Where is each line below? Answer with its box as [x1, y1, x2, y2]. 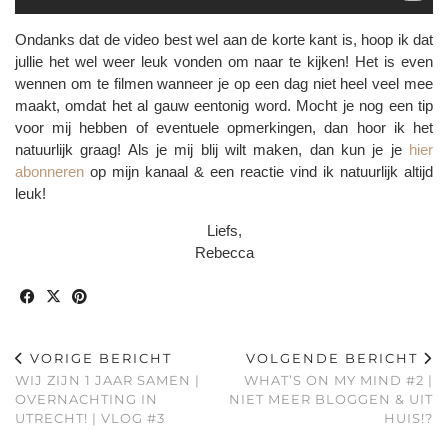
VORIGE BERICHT [25, 349, 172, 366]
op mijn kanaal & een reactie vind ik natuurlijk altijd [90, 162, 433, 180]
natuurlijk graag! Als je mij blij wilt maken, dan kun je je [15, 140, 409, 158]
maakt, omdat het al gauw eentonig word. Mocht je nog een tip [15, 96, 433, 114]
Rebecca [194, 243, 254, 261]
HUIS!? [384, 409, 433, 426]
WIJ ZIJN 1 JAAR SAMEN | [15, 371, 200, 388]
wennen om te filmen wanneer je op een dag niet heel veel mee [15, 74, 433, 92]
